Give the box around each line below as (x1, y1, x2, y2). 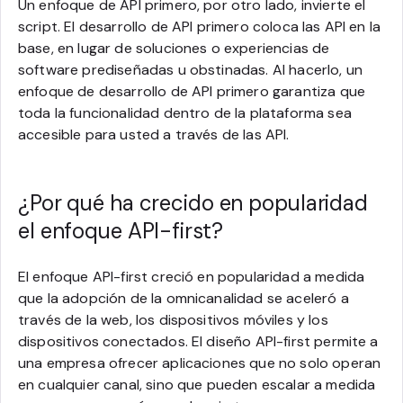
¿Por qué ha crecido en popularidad (18, 188, 368, 217)
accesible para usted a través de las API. (18, 124, 290, 144)
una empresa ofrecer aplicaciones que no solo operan (18, 353, 381, 372)
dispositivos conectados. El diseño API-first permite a (18, 331, 379, 351)
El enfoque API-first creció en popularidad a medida (18, 266, 365, 286)
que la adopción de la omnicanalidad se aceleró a (18, 288, 349, 308)
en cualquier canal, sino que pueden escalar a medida (18, 374, 376, 394)
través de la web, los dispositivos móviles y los (18, 309, 328, 329)
